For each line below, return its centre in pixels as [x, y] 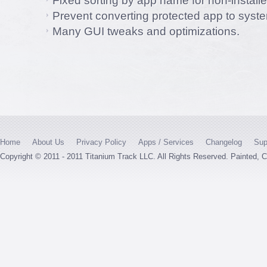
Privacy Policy [101, 142]
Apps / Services [166, 142]
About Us [48, 142]
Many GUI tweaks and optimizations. [146, 31]
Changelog [224, 142]
